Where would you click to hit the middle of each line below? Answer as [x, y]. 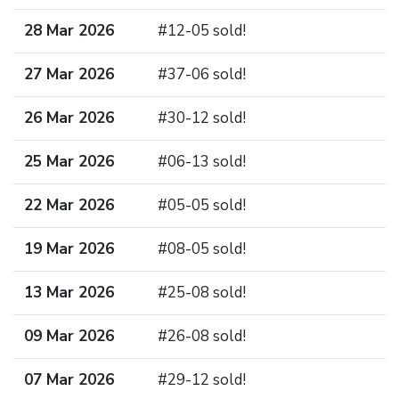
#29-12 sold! [202, 380]
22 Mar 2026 [69, 205]
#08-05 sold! [202, 249]
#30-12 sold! [202, 118]
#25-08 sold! [202, 293]
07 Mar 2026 [69, 380]
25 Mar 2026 [69, 162]
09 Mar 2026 [69, 336]
